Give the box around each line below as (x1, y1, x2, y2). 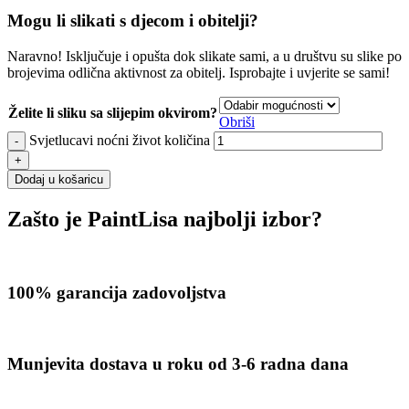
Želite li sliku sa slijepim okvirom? (8, 104, 217, 121)
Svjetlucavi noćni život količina (29, 131, 210, 148)
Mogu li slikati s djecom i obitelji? (7, 11, 258, 31)
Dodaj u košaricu (15, 172, 103, 186)
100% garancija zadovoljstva (7, 283, 226, 303)
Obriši (219, 113, 255, 130)
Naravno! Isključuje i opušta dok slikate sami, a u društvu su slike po (7, 47, 402, 64)
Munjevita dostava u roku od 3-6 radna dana (7, 353, 349, 373)
